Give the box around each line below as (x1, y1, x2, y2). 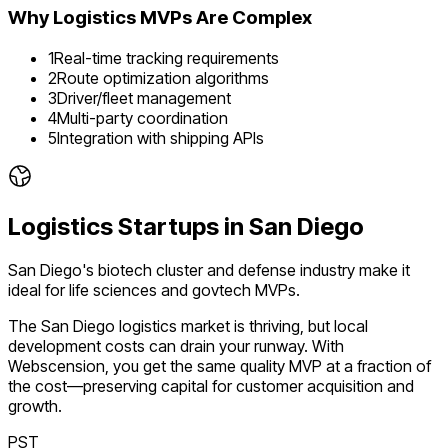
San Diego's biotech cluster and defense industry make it (8, 260, 410, 281)
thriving (249, 316, 300, 337)
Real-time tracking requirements (54, 47, 279, 68)
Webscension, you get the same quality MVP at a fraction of (8, 356, 431, 377)
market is (177, 316, 245, 337)
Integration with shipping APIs (57, 127, 264, 148)
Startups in (113, 211, 249, 241)
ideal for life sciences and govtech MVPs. (8, 280, 300, 301)
